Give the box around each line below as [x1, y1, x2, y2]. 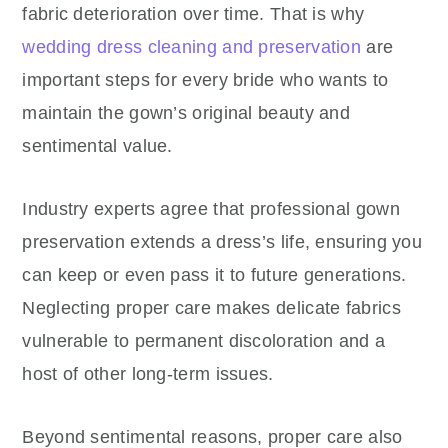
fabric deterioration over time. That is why [22, 4, 365, 24]
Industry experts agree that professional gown [22, 199, 400, 219]
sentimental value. [22, 136, 173, 156]
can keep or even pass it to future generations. [22, 265, 407, 285]
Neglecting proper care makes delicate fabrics [22, 298, 401, 318]
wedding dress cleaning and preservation [22, 37, 362, 57]
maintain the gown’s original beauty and [22, 103, 351, 123]
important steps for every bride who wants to [22, 70, 389, 90]
